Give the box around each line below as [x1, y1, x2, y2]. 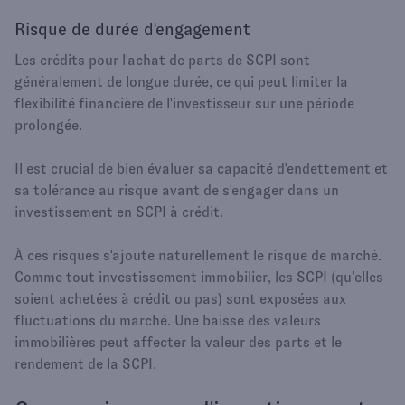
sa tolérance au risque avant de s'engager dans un [14, 182, 339, 198]
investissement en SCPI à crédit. [14, 203, 223, 220]
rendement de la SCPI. [14, 355, 156, 372]
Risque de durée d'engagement [14, 19, 255, 39]
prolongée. [14, 117, 82, 133]
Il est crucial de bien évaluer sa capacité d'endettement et [14, 160, 388, 176]
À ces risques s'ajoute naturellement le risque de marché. [14, 247, 381, 263]
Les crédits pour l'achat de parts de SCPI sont [14, 52, 310, 68]
